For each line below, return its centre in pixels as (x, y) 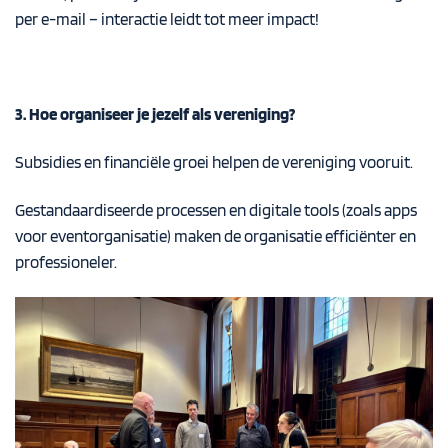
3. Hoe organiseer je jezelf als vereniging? (155, 114)
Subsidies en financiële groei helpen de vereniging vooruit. (214, 162)
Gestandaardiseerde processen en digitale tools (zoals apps (216, 209)
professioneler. (66, 261)
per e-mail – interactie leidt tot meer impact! (167, 18)
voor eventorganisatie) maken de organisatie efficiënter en (215, 235)
